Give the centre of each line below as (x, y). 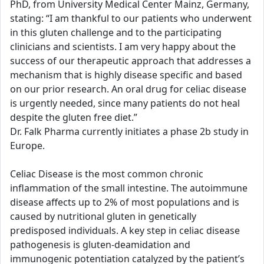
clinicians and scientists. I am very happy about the (123, 47)
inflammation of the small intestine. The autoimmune (129, 188)
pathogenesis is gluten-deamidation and (100, 245)
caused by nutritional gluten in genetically (103, 216)
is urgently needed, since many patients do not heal (125, 103)
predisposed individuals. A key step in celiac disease (125, 230)
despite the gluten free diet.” (74, 117)
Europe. (27, 146)
